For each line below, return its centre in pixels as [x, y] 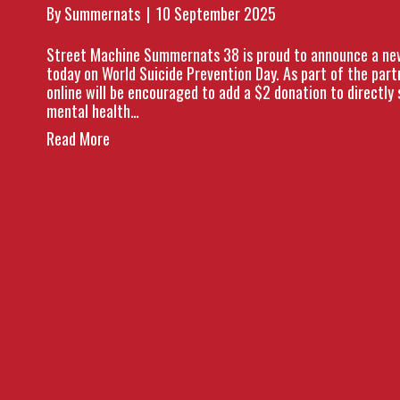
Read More [79, 139]
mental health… [93, 111]
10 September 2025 [217, 14]
